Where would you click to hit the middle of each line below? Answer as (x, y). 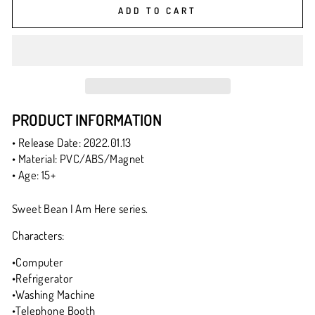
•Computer (38, 262)
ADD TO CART (157, 11)
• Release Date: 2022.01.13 (72, 142)
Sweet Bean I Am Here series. (80, 208)
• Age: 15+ (34, 174)
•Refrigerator (43, 278)
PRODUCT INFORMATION (87, 119)
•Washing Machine (54, 294)
